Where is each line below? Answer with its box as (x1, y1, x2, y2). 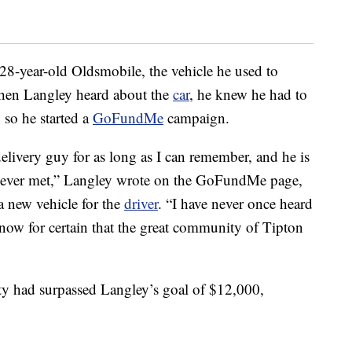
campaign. (163, 108, 229, 128)
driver (124, 193, 158, 214)
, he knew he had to (189, 84, 307, 104)
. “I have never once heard (158, 193, 313, 214)
